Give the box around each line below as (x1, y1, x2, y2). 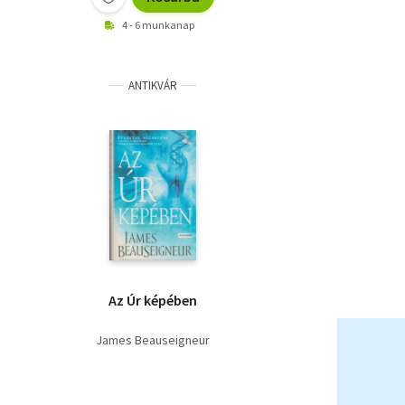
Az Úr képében (108, 291, 197, 310)
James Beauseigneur (96, 332, 210, 349)
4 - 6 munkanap (122, 18, 194, 33)
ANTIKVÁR (128, 78, 177, 94)
